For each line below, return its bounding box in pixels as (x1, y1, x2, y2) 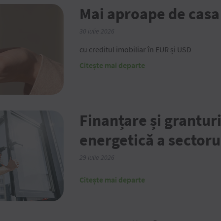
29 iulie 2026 (79, 153, 114, 163)
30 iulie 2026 (79, 27, 114, 37)
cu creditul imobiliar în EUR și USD (79, 44, 191, 54)
